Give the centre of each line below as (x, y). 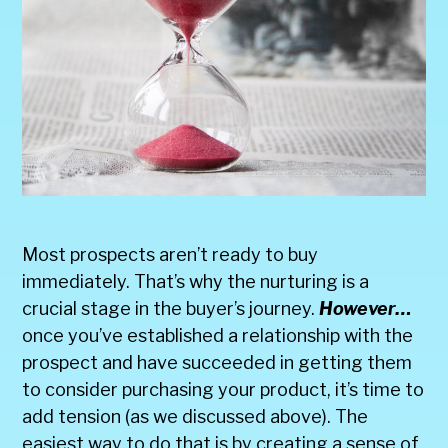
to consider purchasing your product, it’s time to (223, 389)
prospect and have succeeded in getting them (217, 362)
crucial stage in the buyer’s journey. (171, 308)
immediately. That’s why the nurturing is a (196, 281)
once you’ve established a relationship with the (218, 335)
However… (366, 308)
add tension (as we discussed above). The (195, 416)
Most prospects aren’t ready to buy (170, 254)
